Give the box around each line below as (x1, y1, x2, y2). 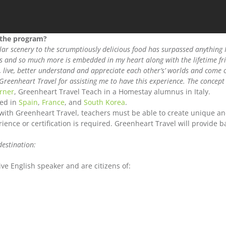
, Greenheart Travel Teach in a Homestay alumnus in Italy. (14, 87, 211, 97)
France (42, 97, 65, 107)
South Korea (84, 97, 126, 107)
